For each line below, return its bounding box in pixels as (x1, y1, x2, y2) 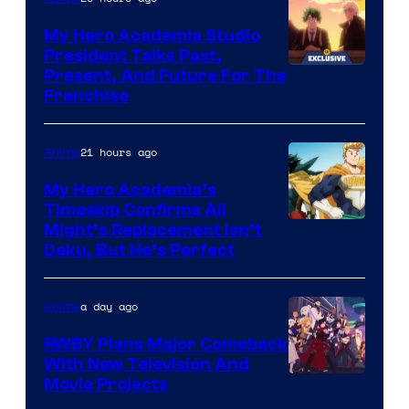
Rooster (288, 372, 350, 398)
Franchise (44, 85, 129, 106)
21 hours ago (80, 143, 157, 160)
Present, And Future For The (44, 65, 287, 86)
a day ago (80, 298, 138, 314)
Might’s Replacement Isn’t (44, 219, 262, 240)
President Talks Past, (44, 45, 222, 66)
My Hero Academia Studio (44, 25, 260, 46)
